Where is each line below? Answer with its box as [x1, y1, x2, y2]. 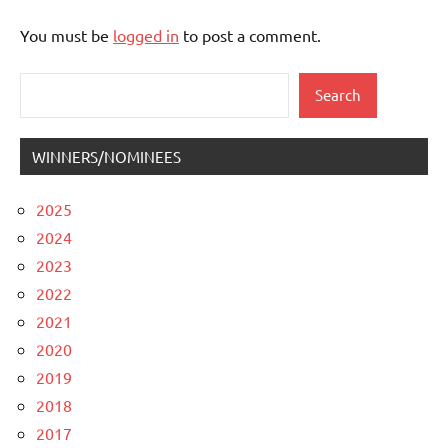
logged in [113, 24, 179, 45]
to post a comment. [179, 24, 321, 45]
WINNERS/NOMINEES [32, 146, 181, 166]
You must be [20, 24, 113, 45]
